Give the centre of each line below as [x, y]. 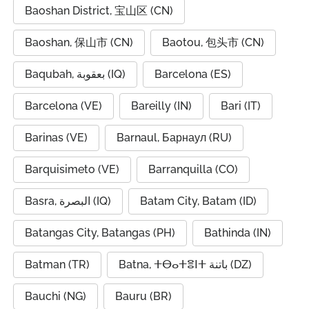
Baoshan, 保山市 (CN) [79, 42]
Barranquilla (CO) [193, 169]
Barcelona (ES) [193, 74]
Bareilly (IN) [161, 106]
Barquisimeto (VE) [72, 169]
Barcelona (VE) [63, 106]
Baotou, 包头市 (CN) [213, 42]
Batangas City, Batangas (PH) [100, 233]
